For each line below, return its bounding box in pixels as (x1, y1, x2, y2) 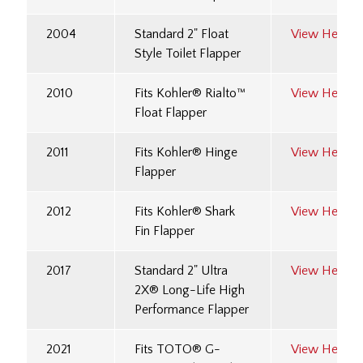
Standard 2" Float (135, 27, 228, 42)
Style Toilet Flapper (135, 46, 241, 62)
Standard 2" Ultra (135, 263, 228, 279)
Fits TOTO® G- (135, 342, 220, 357)
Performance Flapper (135, 302, 249, 318)
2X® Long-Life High (135, 283, 245, 298)
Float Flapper (135, 105, 207, 121)
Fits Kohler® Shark (135, 204, 235, 220)
